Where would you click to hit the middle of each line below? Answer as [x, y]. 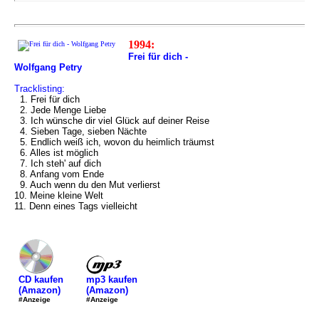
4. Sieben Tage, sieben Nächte [80, 131]
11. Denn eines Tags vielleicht [76, 206]
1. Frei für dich [47, 99]
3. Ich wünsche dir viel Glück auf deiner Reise [112, 121]
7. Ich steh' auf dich [58, 163]
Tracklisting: [40, 89]
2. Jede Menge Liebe [60, 110]
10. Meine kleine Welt [59, 195]
